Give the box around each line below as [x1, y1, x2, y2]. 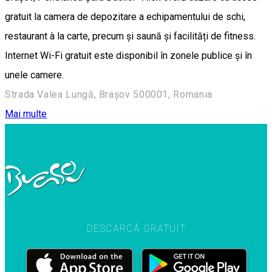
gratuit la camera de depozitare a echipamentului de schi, [5, 10, 245, 22]
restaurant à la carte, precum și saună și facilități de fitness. [5, 30, 256, 42]
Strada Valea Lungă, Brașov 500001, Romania [5, 88, 212, 100]
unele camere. [5, 69, 64, 81]
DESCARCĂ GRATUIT [86, 223, 186, 235]
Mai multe [5, 107, 47, 120]
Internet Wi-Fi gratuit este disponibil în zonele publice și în [5, 49, 252, 61]
